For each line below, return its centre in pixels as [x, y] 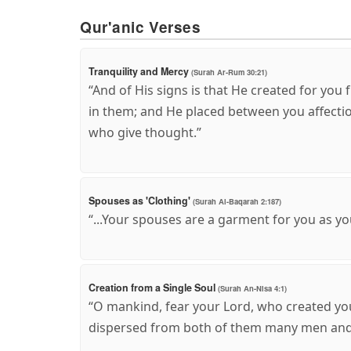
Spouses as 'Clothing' [141, 200]
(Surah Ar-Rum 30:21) [229, 72]
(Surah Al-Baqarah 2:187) [237, 201]
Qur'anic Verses [141, 27]
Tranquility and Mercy [140, 71]
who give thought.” [145, 132]
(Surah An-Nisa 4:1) [252, 288]
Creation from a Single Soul [153, 287]
